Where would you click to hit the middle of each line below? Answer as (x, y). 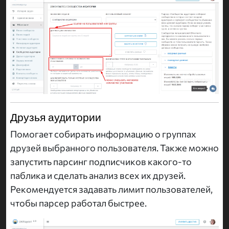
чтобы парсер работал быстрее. (78, 203)
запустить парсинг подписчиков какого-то (101, 162)
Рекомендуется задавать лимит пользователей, (111, 189)
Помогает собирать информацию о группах (103, 134)
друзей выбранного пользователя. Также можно (114, 148)
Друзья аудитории (56, 117)
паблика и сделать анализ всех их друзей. (98, 176)
